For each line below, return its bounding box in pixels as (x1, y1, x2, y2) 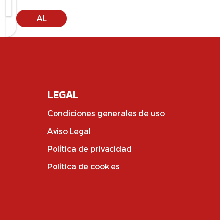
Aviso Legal (47, 127, 91, 136)
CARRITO (24, 25, 60, 35)
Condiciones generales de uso (47, 109, 165, 118)
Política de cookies (47, 162, 120, 171)
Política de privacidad (47, 144, 132, 154)
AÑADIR (26, 1, 57, 11)
